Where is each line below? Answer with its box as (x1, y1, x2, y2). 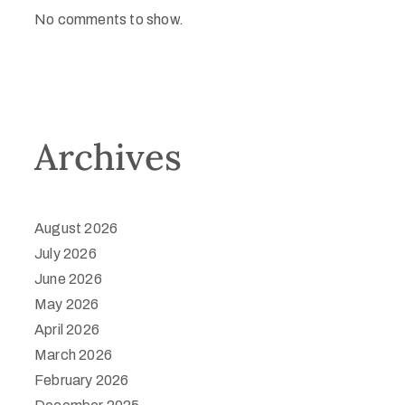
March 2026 (34, 347, 112, 363)
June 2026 (34, 271, 102, 287)
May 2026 (34, 297, 99, 312)
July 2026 (34, 246, 97, 261)
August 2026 (34, 221, 118, 236)
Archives (34, 134, 182, 180)
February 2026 (34, 372, 129, 388)
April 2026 (34, 322, 99, 337)
